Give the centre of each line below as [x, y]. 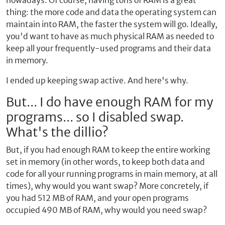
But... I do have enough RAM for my [109, 102]
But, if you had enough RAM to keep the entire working [108, 150]
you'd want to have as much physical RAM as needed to [110, 36]
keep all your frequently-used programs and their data [108, 48]
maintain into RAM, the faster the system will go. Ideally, [112, 24]
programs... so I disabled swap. [95, 117]
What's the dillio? [57, 132]
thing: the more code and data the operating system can [111, 12]
